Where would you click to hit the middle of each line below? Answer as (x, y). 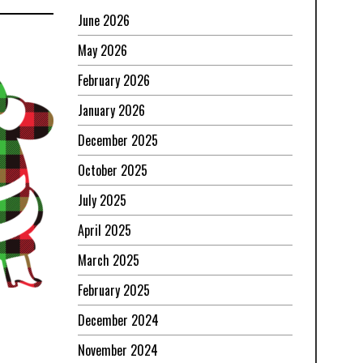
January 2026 (111, 111)
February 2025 (114, 290)
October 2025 (113, 171)
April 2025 (105, 231)
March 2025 (109, 261)
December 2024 (118, 320)
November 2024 (118, 350)
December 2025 (118, 141)
